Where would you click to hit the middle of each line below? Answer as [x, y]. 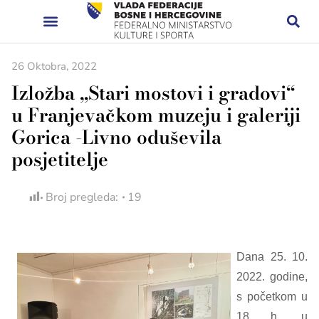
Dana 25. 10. [272, 257]
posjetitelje [60, 159]
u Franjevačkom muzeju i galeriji [156, 115]
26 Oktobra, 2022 [54, 66]
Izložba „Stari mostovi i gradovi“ [153, 93]
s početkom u [272, 297]
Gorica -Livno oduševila [116, 137]
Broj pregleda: [82, 197]
